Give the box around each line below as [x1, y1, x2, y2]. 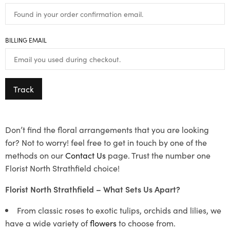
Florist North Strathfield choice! [5, 162, 120, 174]
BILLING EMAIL [5, 35, 47, 44]
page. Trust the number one [106, 149, 210, 161]
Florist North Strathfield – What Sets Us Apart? [5, 183, 180, 195]
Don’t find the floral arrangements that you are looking [5, 123, 209, 135]
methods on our [5, 149, 65, 161]
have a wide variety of [5, 217, 90, 228]
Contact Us [65, 149, 106, 161]
